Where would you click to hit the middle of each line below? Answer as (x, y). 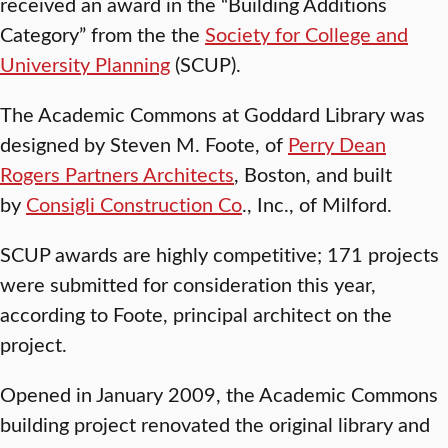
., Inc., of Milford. (317, 203)
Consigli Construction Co (134, 203)
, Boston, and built (313, 173)
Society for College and (306, 33)
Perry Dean (337, 143)
